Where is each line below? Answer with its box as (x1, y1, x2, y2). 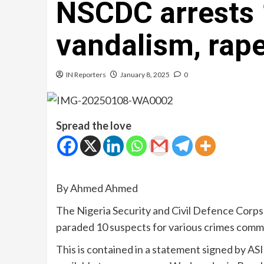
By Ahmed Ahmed (55, 181, 138, 194)
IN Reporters (65, 70, 106, 80)
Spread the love (55, 118, 131, 132)
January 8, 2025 (120, 70, 170, 80)
